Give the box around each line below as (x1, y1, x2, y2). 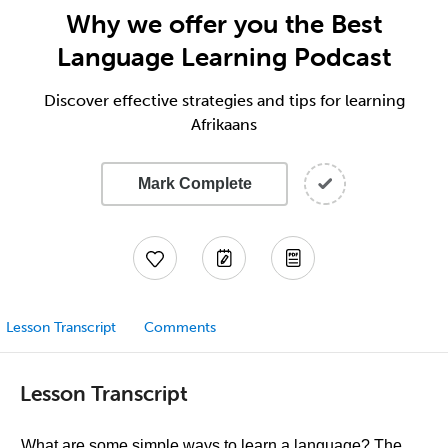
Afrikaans (191, 115, 257, 134)
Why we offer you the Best (66, 8, 382, 40)
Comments (144, 319, 216, 336)
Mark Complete (137, 175, 252, 192)
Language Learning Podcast (57, 41, 391, 73)
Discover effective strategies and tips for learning (43, 91, 405, 110)
